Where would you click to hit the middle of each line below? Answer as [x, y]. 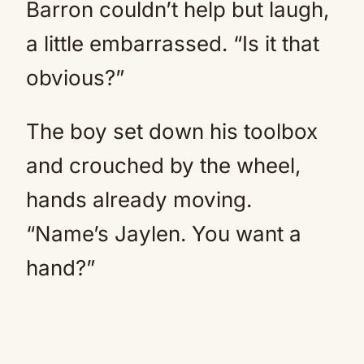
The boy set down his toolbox [172, 131]
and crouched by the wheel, [163, 165]
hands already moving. [139, 199]
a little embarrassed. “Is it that [173, 43]
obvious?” [75, 78]
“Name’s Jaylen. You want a [164, 234]
